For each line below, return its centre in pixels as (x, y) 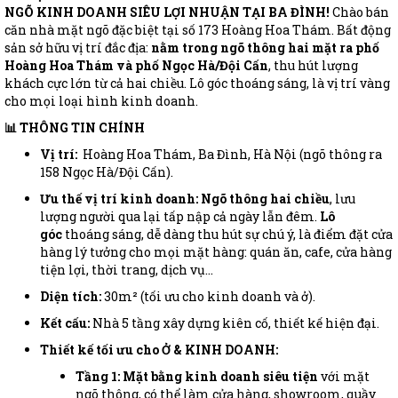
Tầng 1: (98, 377)
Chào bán (359, 12)
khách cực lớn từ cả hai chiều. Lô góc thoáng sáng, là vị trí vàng (197, 84)
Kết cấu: (65, 323)
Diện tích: (71, 297)
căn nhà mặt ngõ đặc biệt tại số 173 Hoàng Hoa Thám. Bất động (198, 30)
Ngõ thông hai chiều (265, 199)
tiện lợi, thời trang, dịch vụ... (127, 270)
